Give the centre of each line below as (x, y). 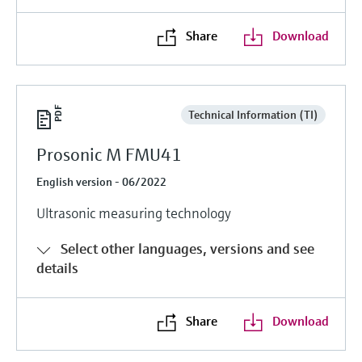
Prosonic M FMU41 (109, 154)
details (57, 267)
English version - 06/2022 (101, 181)
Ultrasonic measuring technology (134, 213)
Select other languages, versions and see (187, 248)
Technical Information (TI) (253, 114)
